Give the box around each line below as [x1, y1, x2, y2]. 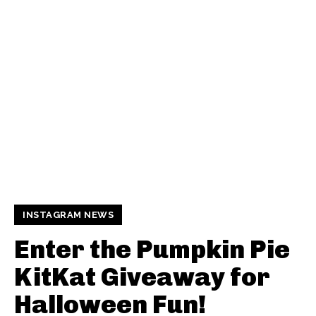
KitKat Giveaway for [14, 262, 270, 293]
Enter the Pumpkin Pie [14, 234, 290, 265]
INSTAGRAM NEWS [23, 209, 114, 221]
